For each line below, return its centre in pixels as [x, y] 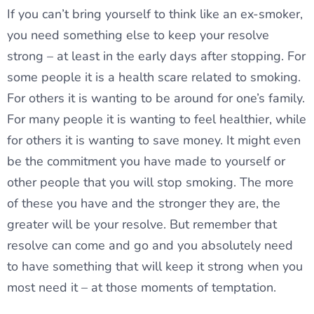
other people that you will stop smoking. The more [150, 183]
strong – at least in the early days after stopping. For [156, 56]
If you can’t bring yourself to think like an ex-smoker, [155, 14]
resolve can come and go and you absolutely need [150, 246]
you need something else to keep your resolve [138, 35]
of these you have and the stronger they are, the [144, 204]
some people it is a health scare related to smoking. [154, 77]
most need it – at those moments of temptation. [142, 288]
